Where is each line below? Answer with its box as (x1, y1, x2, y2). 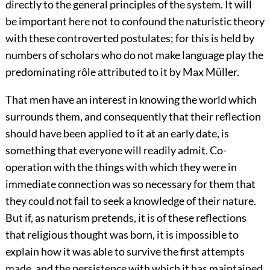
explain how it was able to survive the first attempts (5, 245, 245, 259)
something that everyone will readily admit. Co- (5, 143, 227, 157)
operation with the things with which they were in (5, 160, 237, 174)
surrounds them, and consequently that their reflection (5, 110, 261, 124)
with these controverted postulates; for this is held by (5, 31, 254, 45)
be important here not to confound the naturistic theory (5, 14, 265, 28)
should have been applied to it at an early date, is (5, 127, 229, 140)
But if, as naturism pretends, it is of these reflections (5, 211, 246, 225)
